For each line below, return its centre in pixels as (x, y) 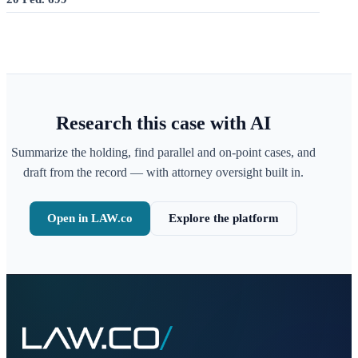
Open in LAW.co (89, 218)
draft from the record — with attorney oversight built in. (163, 172)
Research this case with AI (163, 123)
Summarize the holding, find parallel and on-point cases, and (163, 152)
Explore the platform (223, 218)
